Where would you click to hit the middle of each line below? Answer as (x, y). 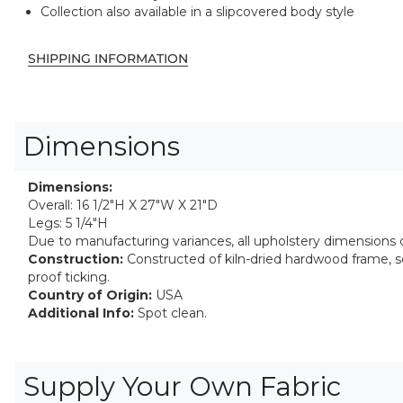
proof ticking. (69, 278)
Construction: (76, 260)
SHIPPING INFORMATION (108, 59)
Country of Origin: (90, 296)
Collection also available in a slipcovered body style (197, 12)
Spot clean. (170, 313)
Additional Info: (81, 313)
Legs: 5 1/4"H (68, 224)
